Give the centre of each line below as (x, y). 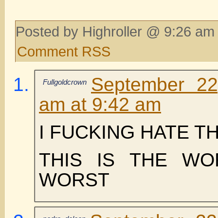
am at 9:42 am (100, 104)
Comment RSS (64, 51)
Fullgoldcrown (65, 82)
